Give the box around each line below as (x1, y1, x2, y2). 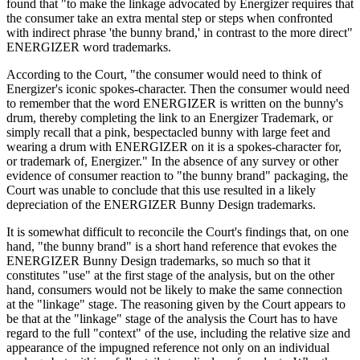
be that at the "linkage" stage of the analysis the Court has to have (6, 311, 337, 325)
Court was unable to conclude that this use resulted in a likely (6, 182, 316, 197)
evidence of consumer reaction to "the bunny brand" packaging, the (6, 168, 348, 182)
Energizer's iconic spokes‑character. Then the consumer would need (6, 81, 350, 96)
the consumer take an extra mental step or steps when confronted (6, 10, 333, 25)
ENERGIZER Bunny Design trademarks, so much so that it (6, 253, 310, 268)
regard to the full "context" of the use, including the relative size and (6, 325, 350, 340)
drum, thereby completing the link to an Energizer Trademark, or (6, 110, 333, 125)
